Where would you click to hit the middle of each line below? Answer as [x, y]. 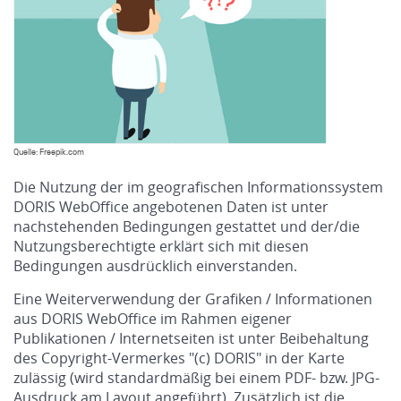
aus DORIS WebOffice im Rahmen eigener [153, 318]
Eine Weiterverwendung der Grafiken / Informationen [193, 299]
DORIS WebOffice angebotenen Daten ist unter [171, 206]
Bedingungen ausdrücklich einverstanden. [155, 265]
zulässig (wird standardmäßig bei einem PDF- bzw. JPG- [196, 377]
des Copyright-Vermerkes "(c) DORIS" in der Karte [179, 358]
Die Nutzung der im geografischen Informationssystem [198, 187]
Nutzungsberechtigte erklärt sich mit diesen [161, 246]
